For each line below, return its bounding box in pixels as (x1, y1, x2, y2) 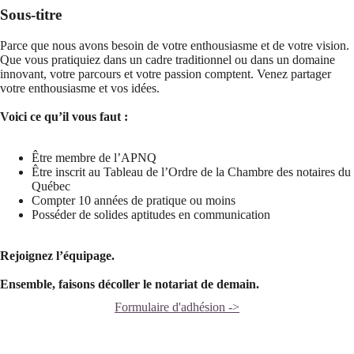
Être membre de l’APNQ (32, 151, 156, 165)
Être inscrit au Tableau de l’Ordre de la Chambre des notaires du (32, 165, 351, 179)
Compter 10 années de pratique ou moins (32, 194, 235, 208)
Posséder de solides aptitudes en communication (32, 208, 270, 222)
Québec (32, 179, 70, 194)
